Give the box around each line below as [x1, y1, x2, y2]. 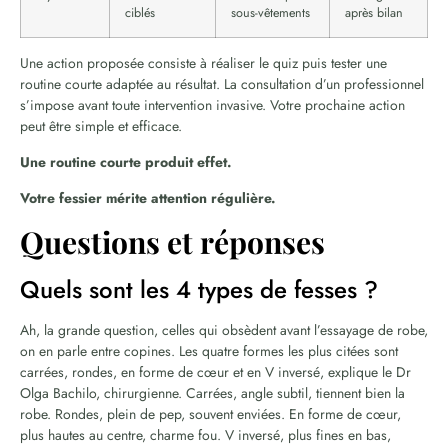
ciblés [125, 4, 155, 23]
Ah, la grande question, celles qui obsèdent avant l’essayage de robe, [20, 320, 428, 341]
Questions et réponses [20, 222, 325, 263]
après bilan [345, 4, 403, 23]
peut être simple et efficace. [20, 116, 182, 137]
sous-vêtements [231, 4, 310, 23]
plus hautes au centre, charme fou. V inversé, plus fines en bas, [20, 425, 391, 446]
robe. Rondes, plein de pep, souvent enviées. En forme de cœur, [20, 404, 401, 425]
